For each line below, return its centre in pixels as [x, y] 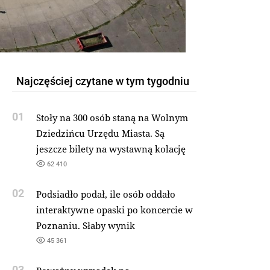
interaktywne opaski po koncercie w [114, 210]
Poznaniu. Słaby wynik [85, 226]
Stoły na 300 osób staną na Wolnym [112, 118]
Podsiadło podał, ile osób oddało [105, 194]
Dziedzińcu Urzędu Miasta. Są [100, 133]
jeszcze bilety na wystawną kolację [111, 149]
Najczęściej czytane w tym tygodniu [102, 81]
